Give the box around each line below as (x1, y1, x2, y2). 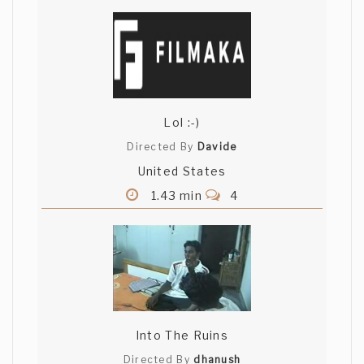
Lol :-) (163, 115, 201, 130)
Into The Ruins (135, 328, 229, 343)
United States (137, 164, 227, 179)
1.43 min (147, 188, 206, 203)
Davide (197, 141, 237, 154)
